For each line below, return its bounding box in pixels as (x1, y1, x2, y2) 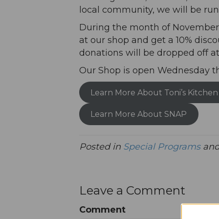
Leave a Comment (79, 183, 185, 197)
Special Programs (123, 141, 200, 152)
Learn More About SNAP (90, 109, 187, 119)
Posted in (79, 141, 123, 152)
